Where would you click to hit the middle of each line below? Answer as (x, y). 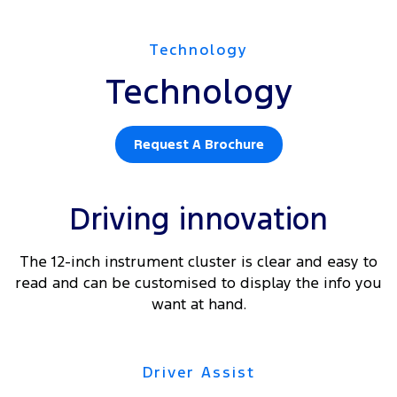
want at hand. (198, 304)
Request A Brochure (198, 144)
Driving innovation (198, 220)
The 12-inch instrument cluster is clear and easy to (198, 262)
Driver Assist (198, 373)
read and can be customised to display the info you (198, 283)
